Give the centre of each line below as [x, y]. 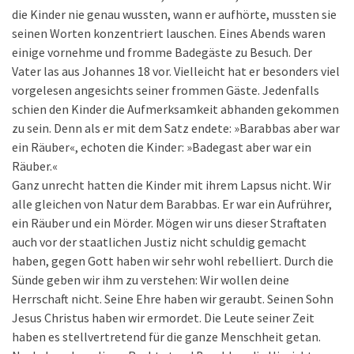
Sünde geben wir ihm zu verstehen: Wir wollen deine [151, 280]
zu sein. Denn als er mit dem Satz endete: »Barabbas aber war [176, 128]
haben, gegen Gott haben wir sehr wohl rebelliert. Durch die [173, 261]
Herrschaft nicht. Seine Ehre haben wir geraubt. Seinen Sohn [173, 299]
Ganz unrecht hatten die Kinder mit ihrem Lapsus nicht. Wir [171, 185]
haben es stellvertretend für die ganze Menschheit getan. [166, 337]
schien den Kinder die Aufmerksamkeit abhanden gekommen [175, 109]
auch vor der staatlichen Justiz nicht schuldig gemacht [159, 242]
